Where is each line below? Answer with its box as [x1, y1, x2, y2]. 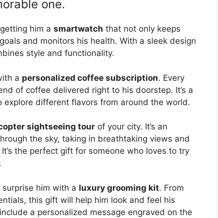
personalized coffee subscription [22, 73, 158, 83]
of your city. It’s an [95, 122, 167, 132]
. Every [158, 73, 184, 83]
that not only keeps [103, 24, 181, 34]
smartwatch [54, 24, 103, 34]
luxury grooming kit [79, 182, 159, 193]
